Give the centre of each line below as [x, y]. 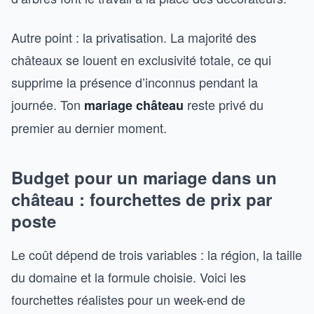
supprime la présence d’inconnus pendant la [135, 82]
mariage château [134, 105]
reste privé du [224, 104]
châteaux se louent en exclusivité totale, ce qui [141, 60]
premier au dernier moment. [89, 128]
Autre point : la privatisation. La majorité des [134, 37]
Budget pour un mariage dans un [144, 177]
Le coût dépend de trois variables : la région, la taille [157, 254]
